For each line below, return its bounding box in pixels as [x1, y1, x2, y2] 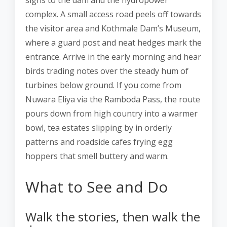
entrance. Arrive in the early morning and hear [25, 51, 201, 62]
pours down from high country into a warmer [25, 108, 198, 119]
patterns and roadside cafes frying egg [25, 136, 173, 147]
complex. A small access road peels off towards [25, 9, 201, 20]
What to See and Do [25, 176, 168, 197]
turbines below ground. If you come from [25, 80, 181, 91]
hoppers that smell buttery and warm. [25, 150, 169, 162]
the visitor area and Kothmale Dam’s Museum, [25, 23, 201, 34]
